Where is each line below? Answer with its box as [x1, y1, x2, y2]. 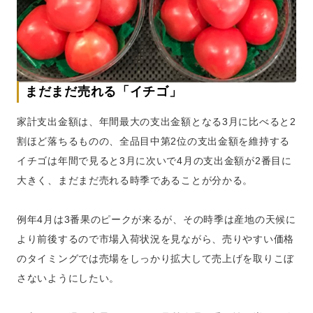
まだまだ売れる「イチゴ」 [25, 85, 182, 99]
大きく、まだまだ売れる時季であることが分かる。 [17, 175, 254, 186]
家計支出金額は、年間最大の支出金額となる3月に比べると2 [17, 116, 296, 127]
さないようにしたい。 [17, 272, 119, 284]
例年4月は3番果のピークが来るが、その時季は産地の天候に [17, 214, 296, 225]
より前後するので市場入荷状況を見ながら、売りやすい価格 [17, 233, 294, 245]
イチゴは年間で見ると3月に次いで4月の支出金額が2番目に [17, 155, 292, 166]
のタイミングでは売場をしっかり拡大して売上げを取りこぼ [17, 253, 294, 264]
